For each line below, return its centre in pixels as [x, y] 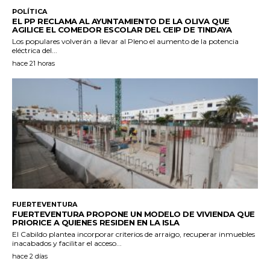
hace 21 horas [33, 63]
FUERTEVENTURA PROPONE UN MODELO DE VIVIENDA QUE [133, 214]
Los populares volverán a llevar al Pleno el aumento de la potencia [125, 41]
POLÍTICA [30, 11]
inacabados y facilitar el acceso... [67, 243]
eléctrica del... [35, 50]
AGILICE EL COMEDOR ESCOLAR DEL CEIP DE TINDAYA [122, 29]
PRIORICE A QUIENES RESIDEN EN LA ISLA [96, 223]
